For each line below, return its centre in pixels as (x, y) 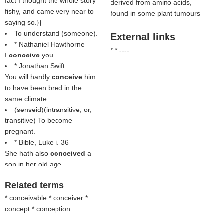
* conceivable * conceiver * (46, 198)
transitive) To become (39, 120)
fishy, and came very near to (49, 11)
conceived (69, 153)
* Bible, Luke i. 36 (42, 142)
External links (143, 37)
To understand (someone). (56, 33)
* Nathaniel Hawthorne (50, 44)
